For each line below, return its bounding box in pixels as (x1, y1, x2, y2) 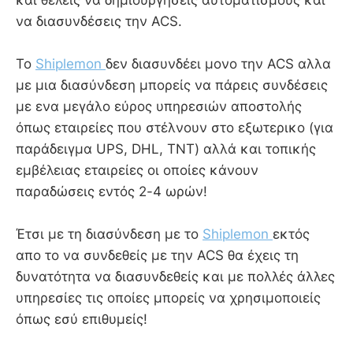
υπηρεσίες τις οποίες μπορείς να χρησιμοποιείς (16, 290, 321, 307)
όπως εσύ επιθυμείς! (16, 311, 147, 328)
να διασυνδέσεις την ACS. (16, 13, 182, 29)
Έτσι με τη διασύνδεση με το (16, 226, 203, 243)
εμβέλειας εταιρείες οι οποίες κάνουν (16, 162, 258, 179)
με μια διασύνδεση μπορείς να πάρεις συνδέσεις (16, 77, 328, 94)
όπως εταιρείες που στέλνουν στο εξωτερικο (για (16, 120, 333, 136)
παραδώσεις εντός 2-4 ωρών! (16, 184, 207, 200)
